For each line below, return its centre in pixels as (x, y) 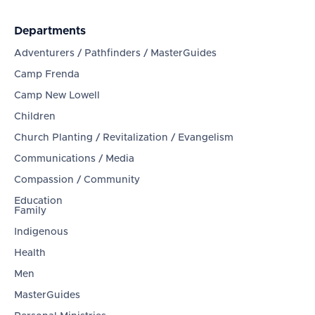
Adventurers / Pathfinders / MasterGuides (115, 54)
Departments (50, 31)
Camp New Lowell (57, 96)
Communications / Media (74, 159)
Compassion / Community (77, 180)
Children (35, 117)
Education (38, 201)
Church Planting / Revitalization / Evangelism (124, 138)
